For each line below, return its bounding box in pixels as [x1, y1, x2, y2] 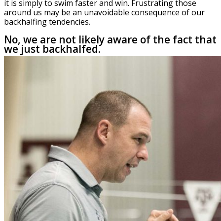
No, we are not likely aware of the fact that [4, 33, 217, 47]
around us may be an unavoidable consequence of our [4, 7, 205, 18]
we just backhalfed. [4, 42, 101, 56]
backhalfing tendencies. [4, 16, 90, 28]
